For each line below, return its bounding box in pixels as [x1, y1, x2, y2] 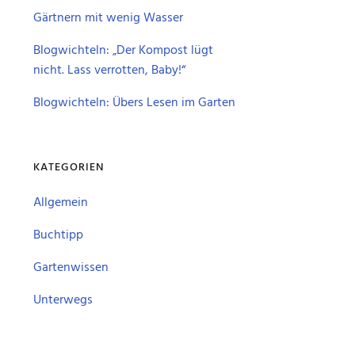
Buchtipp [33, 225, 84, 246]
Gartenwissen [33, 258, 109, 278]
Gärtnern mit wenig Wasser [33, 8, 184, 29]
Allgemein [33, 193, 89, 213]
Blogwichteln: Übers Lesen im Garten [33, 93, 236, 113]
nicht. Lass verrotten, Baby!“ [33, 60, 186, 81]
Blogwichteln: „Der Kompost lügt [33, 40, 214, 61]
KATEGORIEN [33, 158, 105, 177]
